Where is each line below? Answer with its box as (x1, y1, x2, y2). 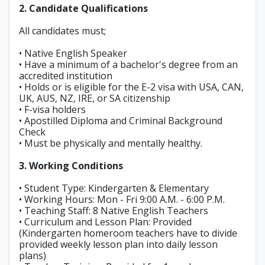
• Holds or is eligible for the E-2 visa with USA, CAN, (19, 80, 244, 93)
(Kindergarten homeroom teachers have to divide (19, 227, 237, 240)
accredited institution (19, 69, 115, 82)
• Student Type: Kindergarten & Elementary (19, 182, 209, 195)
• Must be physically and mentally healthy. (19, 137, 202, 150)
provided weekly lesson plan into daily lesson (19, 238, 218, 251)
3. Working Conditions (19, 159, 123, 172)
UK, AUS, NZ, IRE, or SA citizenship (19, 92, 170, 105)
